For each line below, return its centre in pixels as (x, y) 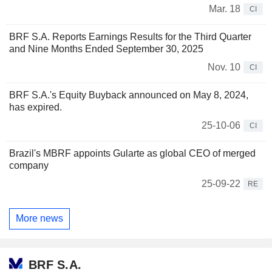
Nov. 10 (224, 67)
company (29, 165)
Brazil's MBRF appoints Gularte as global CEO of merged (132, 153)
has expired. (36, 107)
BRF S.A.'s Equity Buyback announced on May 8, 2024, (129, 95)
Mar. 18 (225, 8)
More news (39, 219)
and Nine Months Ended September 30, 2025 (106, 49)
